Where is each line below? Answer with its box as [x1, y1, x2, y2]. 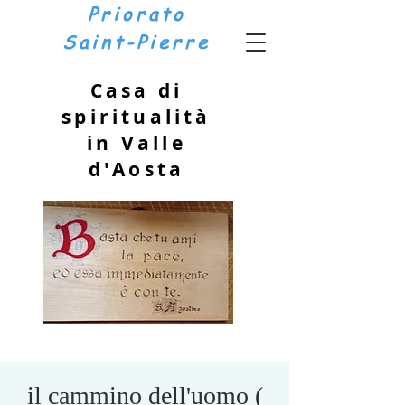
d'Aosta [88, 156, 185, 183]
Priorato [87, 2, 186, 26]
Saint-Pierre [62, 30, 211, 54]
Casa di [89, 78, 184, 104]
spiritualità [61, 104, 212, 130]
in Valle [87, 130, 186, 156]
